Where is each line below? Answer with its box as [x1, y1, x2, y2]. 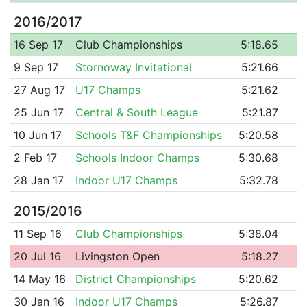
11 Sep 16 [13, 226, 62, 241]
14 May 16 [13, 271, 66, 286]
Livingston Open [75, 249, 160, 263]
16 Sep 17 [13, 37, 63, 51]
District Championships [75, 271, 196, 286]
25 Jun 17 [13, 105, 64, 119]
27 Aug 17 [13, 82, 65, 97]
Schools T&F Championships [75, 127, 222, 142]
